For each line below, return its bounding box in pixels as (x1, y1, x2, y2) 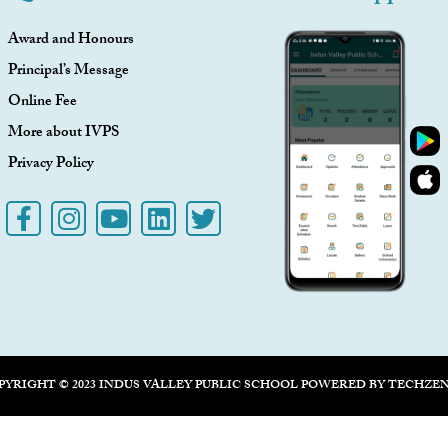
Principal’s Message (8, 59, 129, 86)
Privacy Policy (8, 152, 94, 179)
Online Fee (8, 90, 77, 117)
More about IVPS (8, 121, 119, 148)
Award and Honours (8, 28, 134, 55)
